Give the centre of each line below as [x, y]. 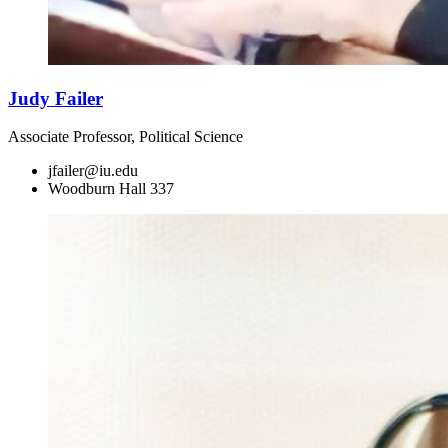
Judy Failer [55, 98]
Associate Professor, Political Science [125, 137]
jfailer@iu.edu [93, 171]
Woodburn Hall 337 [111, 189]
